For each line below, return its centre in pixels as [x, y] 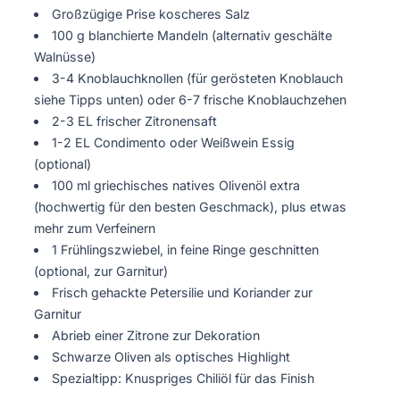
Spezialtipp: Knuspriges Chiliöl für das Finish [183, 378]
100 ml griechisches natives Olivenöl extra [176, 185]
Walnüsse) [65, 56]
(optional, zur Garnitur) [101, 271]
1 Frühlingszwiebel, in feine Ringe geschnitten [186, 249]
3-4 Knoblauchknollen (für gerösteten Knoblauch [198, 78]
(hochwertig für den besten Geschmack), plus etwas [190, 206]
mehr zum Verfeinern [95, 228]
